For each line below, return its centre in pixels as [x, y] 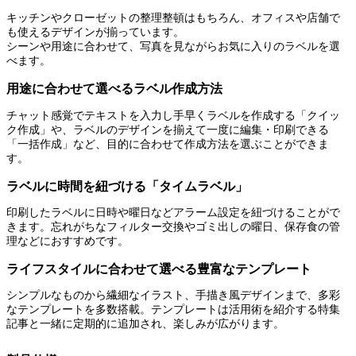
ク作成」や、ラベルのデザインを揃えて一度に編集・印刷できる [168, 130]
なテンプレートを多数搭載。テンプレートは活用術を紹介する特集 [173, 310]
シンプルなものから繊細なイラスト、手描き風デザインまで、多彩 [173, 296]
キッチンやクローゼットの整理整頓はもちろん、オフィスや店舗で [173, 18]
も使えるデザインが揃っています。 [95, 33]
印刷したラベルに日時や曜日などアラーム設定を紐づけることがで [173, 212]
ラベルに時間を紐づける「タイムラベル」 [127, 186]
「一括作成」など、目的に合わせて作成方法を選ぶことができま [168, 144]
